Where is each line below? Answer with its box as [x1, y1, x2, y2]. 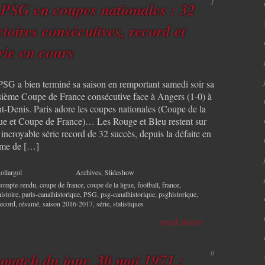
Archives [76, 167, 101, 177]
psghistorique [159, 189, 196, 199]
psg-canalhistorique [101, 189, 155, 199]
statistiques [113, 198, 144, 208]
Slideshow [105, 167, 134, 177]
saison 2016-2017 [43, 198, 93, 208]
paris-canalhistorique [22, 189, 80, 199]
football [137, 179, 159, 189]
